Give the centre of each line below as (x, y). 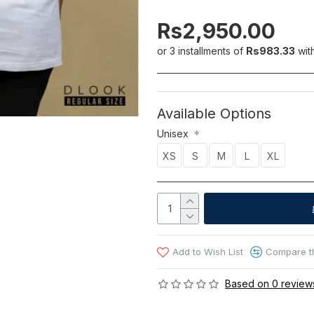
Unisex (174, 134)
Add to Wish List (208, 252)
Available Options (214, 114)
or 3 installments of (202, 50)
